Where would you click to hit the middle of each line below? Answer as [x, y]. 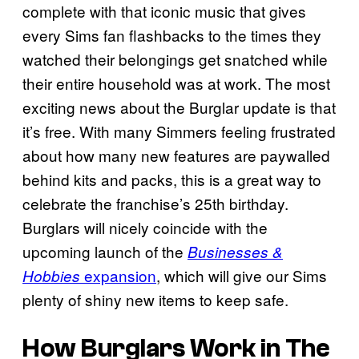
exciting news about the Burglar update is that [179, 107]
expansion [120, 275]
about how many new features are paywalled [176, 155]
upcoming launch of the [105, 251]
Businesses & [235, 251]
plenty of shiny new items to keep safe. [155, 299]
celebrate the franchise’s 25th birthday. [155, 203]
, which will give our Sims [242, 275]
